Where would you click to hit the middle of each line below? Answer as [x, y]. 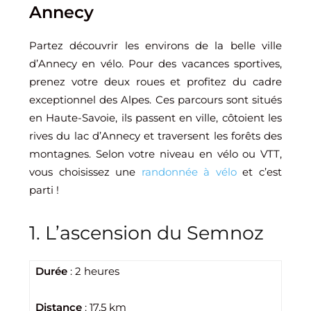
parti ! [44, 190]
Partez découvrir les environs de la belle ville [155, 45]
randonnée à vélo [186, 172]
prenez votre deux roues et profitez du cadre [155, 82]
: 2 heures [93, 271]
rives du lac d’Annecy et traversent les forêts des [155, 136]
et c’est [259, 172]
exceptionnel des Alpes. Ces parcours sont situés [155, 100]
